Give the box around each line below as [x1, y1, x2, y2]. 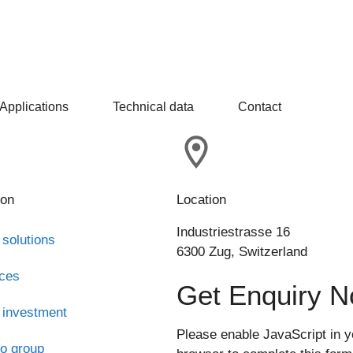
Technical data [113, 99, 194, 113]
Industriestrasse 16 [176, 224, 290, 240]
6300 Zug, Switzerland [176, 243, 307, 259]
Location [176, 191, 226, 207]
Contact [238, 99, 281, 113]
